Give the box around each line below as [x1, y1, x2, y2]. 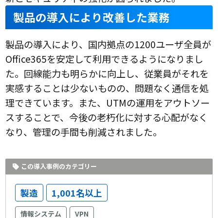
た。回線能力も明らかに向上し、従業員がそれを [5, 67, 209, 81]
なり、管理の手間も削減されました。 [5, 125, 163, 139]
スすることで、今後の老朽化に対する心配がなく [5, 110, 208, 125]
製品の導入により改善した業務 [13, 9, 170, 26]
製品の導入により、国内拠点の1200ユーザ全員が [5, 37, 212, 52]
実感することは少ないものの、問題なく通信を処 [5, 81, 209, 95]
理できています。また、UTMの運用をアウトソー [5, 96, 210, 110]
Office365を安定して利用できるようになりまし [5, 52, 204, 66]
